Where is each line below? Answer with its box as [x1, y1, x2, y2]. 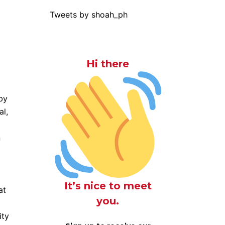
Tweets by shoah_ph [49, 10, 128, 20]
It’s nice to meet [64, 179, 152, 192]
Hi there [86, 58, 130, 70]
